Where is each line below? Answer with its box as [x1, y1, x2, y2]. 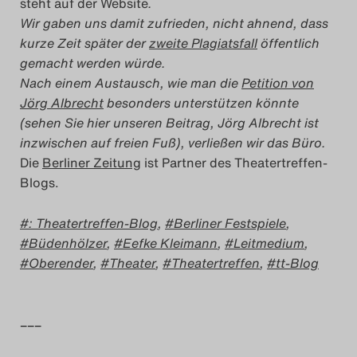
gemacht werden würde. [20, 53, 166, 73]
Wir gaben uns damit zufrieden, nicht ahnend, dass [20, 14, 328, 33]
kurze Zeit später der [20, 33, 149, 53]
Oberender [29, 253, 93, 273]
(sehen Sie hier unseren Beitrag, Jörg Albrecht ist [20, 113, 319, 133]
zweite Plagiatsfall [149, 33, 257, 53]
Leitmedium [233, 233, 304, 253]
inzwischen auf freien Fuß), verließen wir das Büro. [20, 133, 326, 153]
